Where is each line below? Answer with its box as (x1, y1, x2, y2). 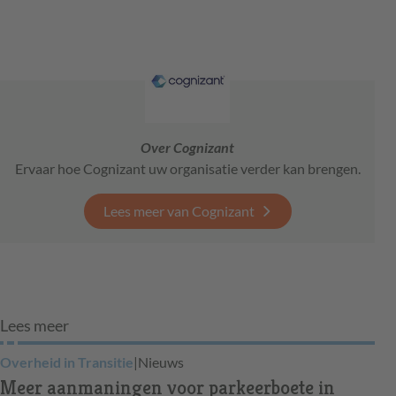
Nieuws (138, 354, 184, 371)
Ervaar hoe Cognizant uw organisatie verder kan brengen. (14, 160, 361, 178)
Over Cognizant (141, 139, 234, 156)
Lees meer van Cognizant (103, 202, 255, 220)
